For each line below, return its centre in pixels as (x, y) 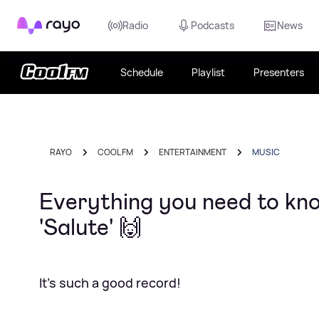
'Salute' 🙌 (90, 227)
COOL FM (115, 152)
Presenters (279, 72)
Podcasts (213, 25)
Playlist (208, 72)
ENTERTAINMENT (193, 152)
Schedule (142, 72)
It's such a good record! (110, 283)
